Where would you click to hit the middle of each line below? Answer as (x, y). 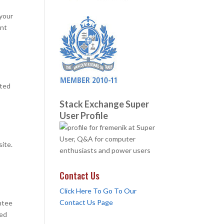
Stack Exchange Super (104, 104)
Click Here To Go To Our (98, 191)
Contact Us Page (86, 202)
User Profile (84, 115)
